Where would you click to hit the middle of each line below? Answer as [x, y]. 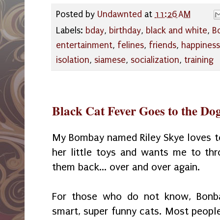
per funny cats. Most [143, 211]
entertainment [84, 45]
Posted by [77, 14]
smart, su [73, 211]
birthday [125, 30]
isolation [73, 60]
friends [163, 45]
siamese [110, 60]
